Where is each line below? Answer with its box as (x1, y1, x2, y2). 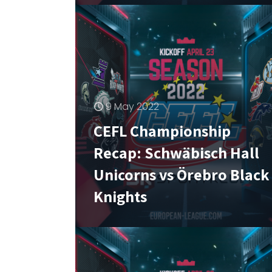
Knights (93, 185, 147, 206)
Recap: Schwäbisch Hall (93, 141, 259, 163)
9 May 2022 (106, 99, 159, 114)
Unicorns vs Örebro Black (93, 163, 269, 185)
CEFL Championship (93, 120, 231, 141)
